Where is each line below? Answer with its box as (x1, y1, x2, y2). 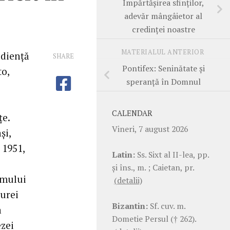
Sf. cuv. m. (148, 200, 185, 212)
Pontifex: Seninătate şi (122, 62, 205, 74)
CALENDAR (112, 108, 152, 118)
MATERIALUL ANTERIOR (121, 47, 206, 56)
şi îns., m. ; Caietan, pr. (112, 161, 194, 173)
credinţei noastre (131, 23, 195, 35)
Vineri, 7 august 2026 (112, 123, 188, 135)
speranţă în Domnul (126, 75, 201, 87)
